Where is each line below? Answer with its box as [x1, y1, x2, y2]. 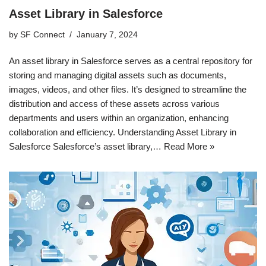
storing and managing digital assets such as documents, [9, 69, 226, 80]
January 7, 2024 [77, 30, 138, 39]
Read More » [164, 141, 214, 151]
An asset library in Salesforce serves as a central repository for [9, 55, 252, 66]
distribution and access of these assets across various [9, 98, 220, 109]
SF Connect [20, 30, 65, 39]
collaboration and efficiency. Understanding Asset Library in [9, 126, 236, 137]
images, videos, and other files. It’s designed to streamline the [9, 84, 246, 94]
